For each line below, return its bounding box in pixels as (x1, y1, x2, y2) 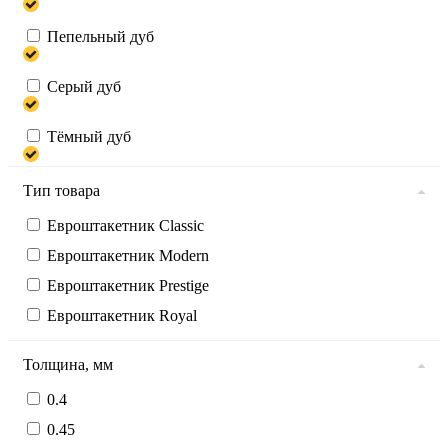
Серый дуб (47, 77, 121, 95)
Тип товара (23, 181, 100, 199)
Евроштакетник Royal (47, 306, 197, 324)
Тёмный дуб (47, 127, 131, 145)
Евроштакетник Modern (47, 246, 209, 264)
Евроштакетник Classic (47, 216, 204, 234)
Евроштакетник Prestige (47, 276, 209, 294)
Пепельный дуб (47, 27, 154, 45)
